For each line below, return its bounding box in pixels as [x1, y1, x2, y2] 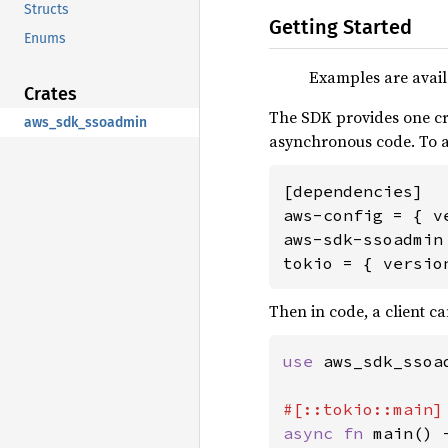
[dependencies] [283, 180, 423, 201]
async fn [283, 422, 373, 443]
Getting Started [269, 14, 412, 39]
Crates [24, 82, 77, 105]
